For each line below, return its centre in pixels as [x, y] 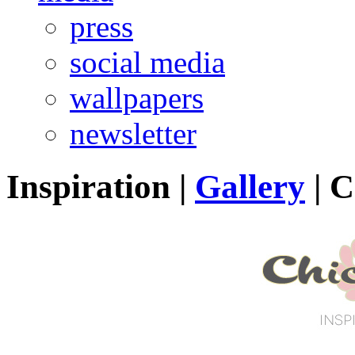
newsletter [133, 134]
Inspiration [88, 186]
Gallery [250, 186]
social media [147, 62]
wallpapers [137, 98]
